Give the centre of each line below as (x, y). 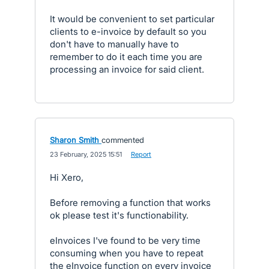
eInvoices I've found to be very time (125, 240)
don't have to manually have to (114, 44)
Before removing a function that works (130, 203)
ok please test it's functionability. (119, 215)
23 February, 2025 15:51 (86, 154)
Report (141, 154)
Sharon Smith (74, 140)
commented (123, 140)
